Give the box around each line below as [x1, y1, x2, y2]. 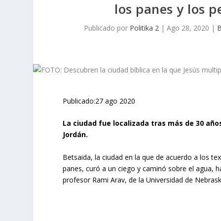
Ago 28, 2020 [166, 23, 209, 33]
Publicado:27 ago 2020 [63, 96, 136, 106]
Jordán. [63, 130, 88, 140]
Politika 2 [129, 23, 159, 33]
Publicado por [83, 23, 130, 33]
